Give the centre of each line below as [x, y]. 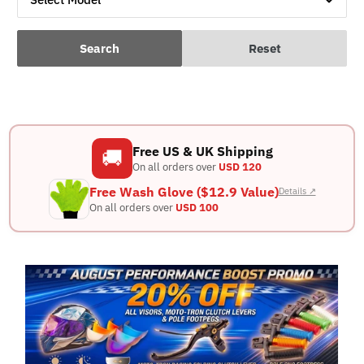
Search [100, 49]
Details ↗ [297, 191]
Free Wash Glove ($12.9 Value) [184, 191]
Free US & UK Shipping [202, 151]
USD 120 [240, 167]
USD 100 [197, 207]
